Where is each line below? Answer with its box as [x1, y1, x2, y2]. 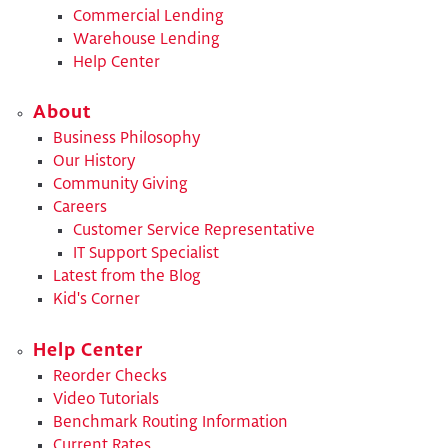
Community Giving [52, 177, 188, 193]
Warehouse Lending [72, 31, 220, 47]
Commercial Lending [72, 8, 224, 24]
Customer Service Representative [72, 223, 315, 239]
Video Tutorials [52, 391, 159, 407]
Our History [52, 154, 135, 170]
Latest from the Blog [52, 269, 201, 285]
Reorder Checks [52, 368, 167, 384]
